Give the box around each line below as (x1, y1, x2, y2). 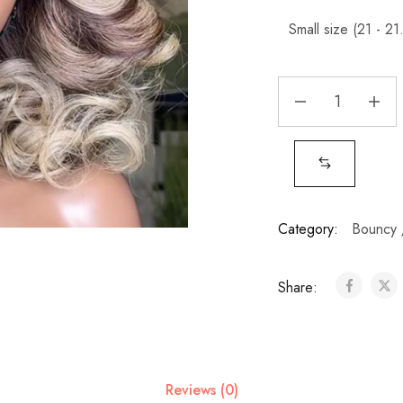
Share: (277, 277, 322, 298)
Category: (277, 219, 338, 239)
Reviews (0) (165, 380, 238, 400)
